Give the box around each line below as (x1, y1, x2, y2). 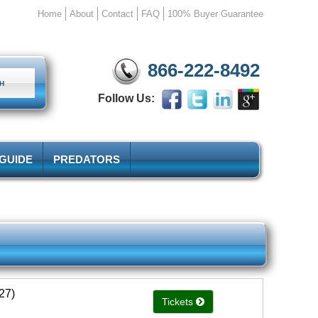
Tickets (162, 295, 193, 307)
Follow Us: (98, 92, 160, 105)
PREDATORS (53, 153, 120, 165)
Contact (102, 9, 133, 19)
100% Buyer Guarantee (168, 9, 263, 19)
